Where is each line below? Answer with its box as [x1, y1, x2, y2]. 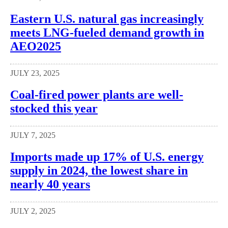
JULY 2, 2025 [10, 206, 55, 215]
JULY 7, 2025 [10, 131, 55, 140]
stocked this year [10, 102, 98, 116]
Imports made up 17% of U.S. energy [10, 150, 204, 163]
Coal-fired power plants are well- [10, 88, 183, 102]
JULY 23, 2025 [10, 69, 60, 78]
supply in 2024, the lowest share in [10, 164, 188, 177]
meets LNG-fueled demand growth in [10, 26, 204, 40]
